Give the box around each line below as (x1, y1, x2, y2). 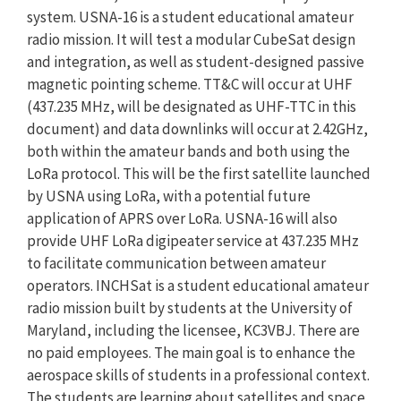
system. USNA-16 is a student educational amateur (27, 7, 354, 27)
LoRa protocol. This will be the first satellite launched (27, 164, 371, 183)
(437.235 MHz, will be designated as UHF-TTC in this (27, 97, 356, 116)
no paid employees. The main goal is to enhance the (27, 343, 355, 363)
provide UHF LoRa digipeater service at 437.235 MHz (27, 231, 359, 251)
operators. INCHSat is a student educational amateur (27, 276, 369, 295)
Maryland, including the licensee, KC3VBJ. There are (27, 320, 360, 340)
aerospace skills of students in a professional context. (27, 365, 370, 385)
